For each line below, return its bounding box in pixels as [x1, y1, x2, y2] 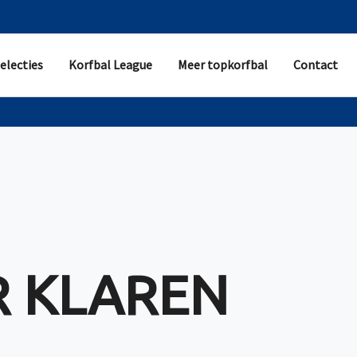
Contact [293, 56, 339, 73]
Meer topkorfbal [178, 56, 269, 73]
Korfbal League [69, 56, 153, 73]
